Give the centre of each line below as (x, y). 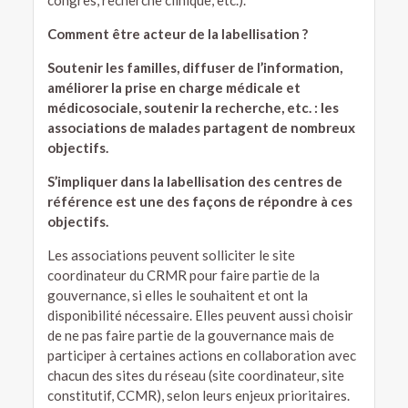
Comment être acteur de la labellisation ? (177, 33)
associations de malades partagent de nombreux (201, 127)
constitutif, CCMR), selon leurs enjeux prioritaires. (198, 395)
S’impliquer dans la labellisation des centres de (194, 181)
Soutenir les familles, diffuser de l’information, (194, 67)
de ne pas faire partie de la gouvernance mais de (190, 335)
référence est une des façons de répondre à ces (199, 201)
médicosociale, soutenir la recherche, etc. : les (193, 107)
